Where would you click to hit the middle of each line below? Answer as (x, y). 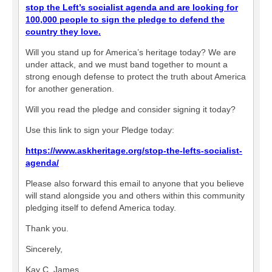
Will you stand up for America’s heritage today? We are (131, 52)
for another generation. (70, 89)
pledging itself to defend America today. (101, 208)
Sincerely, (44, 249)
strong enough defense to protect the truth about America (136, 76)
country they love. (63, 32)
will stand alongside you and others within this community (135, 195)
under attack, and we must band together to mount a (127, 64)
